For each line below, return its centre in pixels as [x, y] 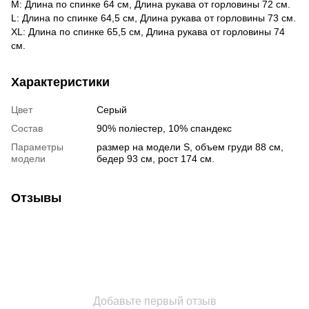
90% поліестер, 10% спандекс [164, 128]
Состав [27, 128]
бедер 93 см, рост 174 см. [156, 158]
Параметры [37, 147]
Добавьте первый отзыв [154, 301]
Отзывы [36, 198]
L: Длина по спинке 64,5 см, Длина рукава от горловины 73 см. [153, 18]
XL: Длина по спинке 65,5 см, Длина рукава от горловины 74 [148, 31]
